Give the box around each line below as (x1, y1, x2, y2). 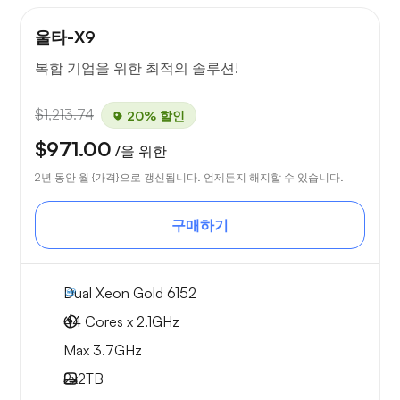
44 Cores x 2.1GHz (63, 312, 179, 331)
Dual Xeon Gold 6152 (63, 284, 196, 303)
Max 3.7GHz (63, 341, 142, 360)
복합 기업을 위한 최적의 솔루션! (35, 59, 238, 78)
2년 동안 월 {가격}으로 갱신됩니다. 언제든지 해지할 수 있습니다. (35, 171, 344, 185)
